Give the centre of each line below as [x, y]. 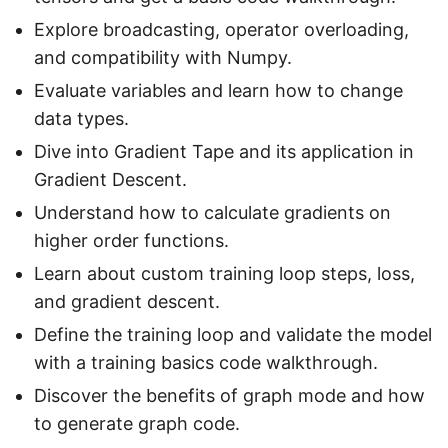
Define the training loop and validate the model [233, 335]
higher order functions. [131, 241]
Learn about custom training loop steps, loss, [224, 274]
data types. [81, 119]
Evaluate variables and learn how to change [218, 91]
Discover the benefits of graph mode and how [229, 396]
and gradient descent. [127, 302]
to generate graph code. [137, 424]
